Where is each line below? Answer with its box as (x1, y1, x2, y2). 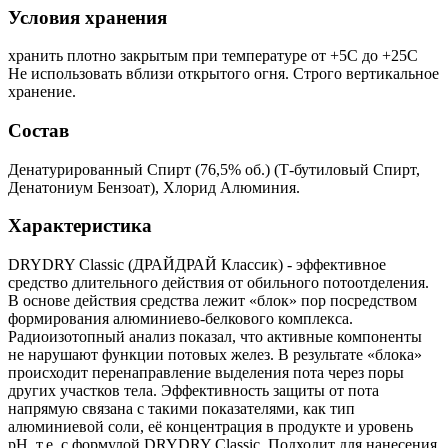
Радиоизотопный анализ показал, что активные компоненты (8, 328, 422, 346)
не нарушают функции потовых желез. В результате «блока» (8, 346, 422, 364)
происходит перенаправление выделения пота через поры (8, 364, 404, 382)
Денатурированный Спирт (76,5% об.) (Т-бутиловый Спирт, (8, 160, 420, 178)
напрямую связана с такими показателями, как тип (8, 400, 355, 418)
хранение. (8, 83, 76, 101)
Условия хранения (8, 6, 167, 28)
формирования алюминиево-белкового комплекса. (8, 310, 353, 328)
